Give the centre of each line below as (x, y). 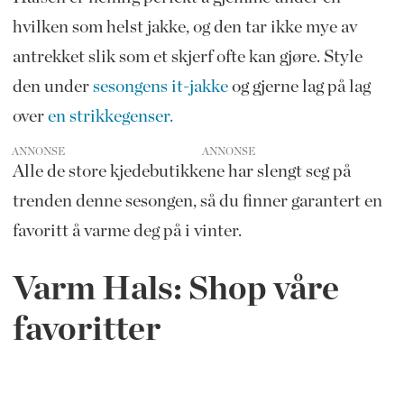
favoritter (86, 330)
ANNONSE (39, 151)
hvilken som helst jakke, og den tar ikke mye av (184, 27)
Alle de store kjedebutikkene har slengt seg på (181, 171)
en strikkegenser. (110, 116)
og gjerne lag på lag (299, 86)
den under (52, 86)
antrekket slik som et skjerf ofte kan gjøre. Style (187, 56)
